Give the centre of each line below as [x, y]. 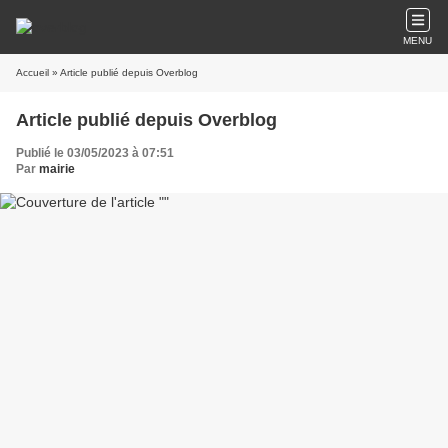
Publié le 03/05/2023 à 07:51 [95, 153]
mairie [57, 169]
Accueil [32, 72]
